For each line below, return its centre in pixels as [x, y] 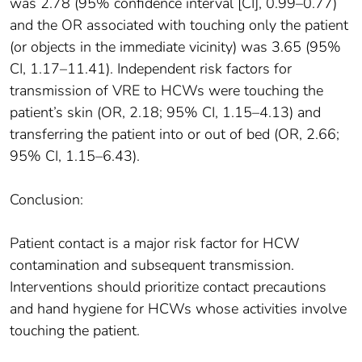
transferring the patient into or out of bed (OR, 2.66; [175, 135]
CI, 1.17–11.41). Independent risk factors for [151, 69]
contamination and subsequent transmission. [152, 265]
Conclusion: [46, 200]
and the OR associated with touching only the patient [179, 25]
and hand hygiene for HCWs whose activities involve [178, 309]
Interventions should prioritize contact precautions [168, 287]
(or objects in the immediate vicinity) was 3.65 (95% [175, 47]
